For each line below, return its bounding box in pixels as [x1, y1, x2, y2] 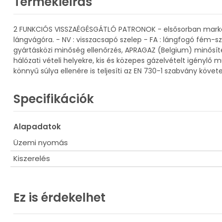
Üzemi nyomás [13, 137, 68, 148]
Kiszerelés [13, 153, 50, 164]
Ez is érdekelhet [13, 189, 106, 206]
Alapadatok [13, 121, 61, 132]
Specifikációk [13, 90, 94, 107]
